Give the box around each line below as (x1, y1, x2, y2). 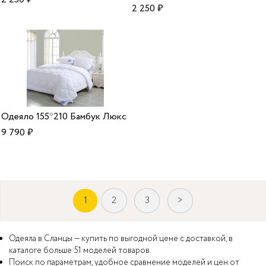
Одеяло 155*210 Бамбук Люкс (1, 109, 127, 123)
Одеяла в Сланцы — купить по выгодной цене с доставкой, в (9, 232, 233, 245)
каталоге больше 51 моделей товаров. (9, 244, 151, 256)
